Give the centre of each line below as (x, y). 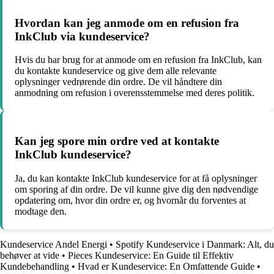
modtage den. (41, 211)
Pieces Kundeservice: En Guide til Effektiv (151, 255)
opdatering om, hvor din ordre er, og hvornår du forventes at (130, 200)
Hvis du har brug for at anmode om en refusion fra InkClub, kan (138, 60)
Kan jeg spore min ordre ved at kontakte (117, 141)
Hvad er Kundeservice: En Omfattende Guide (166, 266)
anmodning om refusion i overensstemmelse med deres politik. (135, 93)
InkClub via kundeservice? (82, 36)
